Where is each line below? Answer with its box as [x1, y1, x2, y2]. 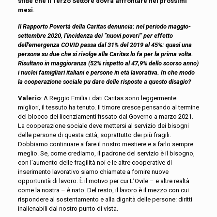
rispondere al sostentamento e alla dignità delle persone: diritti [17, 196, 192, 203]
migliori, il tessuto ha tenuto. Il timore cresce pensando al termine [17, 104, 199, 111]
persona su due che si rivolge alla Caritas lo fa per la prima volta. [17, 50, 193, 58]
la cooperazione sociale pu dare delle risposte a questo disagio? [17, 78, 191, 86]
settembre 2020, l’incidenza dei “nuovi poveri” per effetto [17, 32, 173, 40]
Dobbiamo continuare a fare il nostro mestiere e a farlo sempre [17, 140, 193, 148]
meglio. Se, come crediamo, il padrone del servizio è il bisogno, [17, 150, 195, 157]
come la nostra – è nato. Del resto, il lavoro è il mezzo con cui [17, 186, 189, 194]
